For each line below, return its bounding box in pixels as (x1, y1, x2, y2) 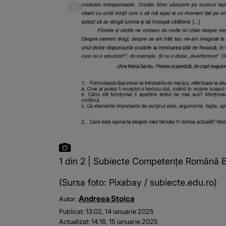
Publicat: (59, 207, 84, 216)
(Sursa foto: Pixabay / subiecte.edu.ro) (59, 177, 217, 188)
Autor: (59, 195, 77, 203)
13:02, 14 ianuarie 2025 (86, 207, 154, 216)
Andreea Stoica (79, 194, 134, 204)
